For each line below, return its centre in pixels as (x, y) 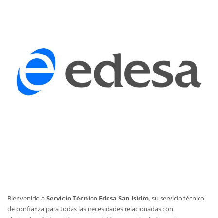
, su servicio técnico (177, 198)
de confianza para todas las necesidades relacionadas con (90, 209)
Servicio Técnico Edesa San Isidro (98, 198)
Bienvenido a (27, 198)
